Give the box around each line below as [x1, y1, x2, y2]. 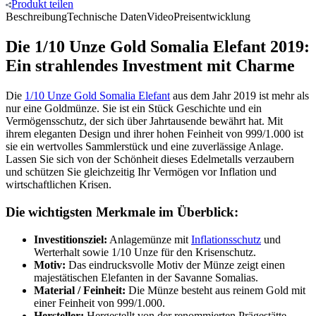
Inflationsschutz [191, 233, 261, 245]
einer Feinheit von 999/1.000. [34, 296, 165, 309]
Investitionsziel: [34, 233, 107, 245]
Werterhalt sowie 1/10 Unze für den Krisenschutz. [34, 245, 256, 258]
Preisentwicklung [174, 11, 250, 23]
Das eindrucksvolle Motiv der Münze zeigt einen [66, 258, 285, 271]
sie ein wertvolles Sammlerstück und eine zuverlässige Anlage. [6, 140, 284, 153]
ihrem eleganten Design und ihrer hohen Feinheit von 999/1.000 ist [6, 128, 303, 140]
